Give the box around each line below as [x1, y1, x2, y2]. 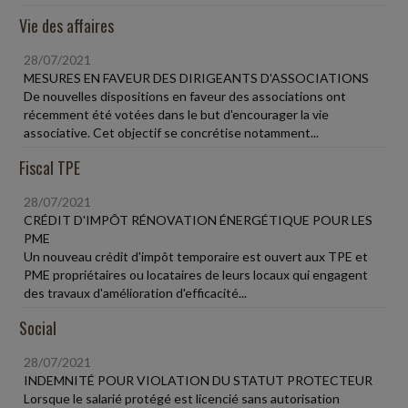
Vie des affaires [19, 14, 114, 37]
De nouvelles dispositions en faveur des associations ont [24, 88, 346, 104]
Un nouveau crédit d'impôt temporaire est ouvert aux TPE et [24, 249, 368, 264]
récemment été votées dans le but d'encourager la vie [24, 107, 329, 122]
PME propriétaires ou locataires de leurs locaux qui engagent [24, 267, 368, 282]
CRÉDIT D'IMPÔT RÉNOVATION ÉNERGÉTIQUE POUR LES [24, 212, 372, 228]
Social [19, 316, 56, 340]
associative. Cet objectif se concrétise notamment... [24, 125, 319, 140]
